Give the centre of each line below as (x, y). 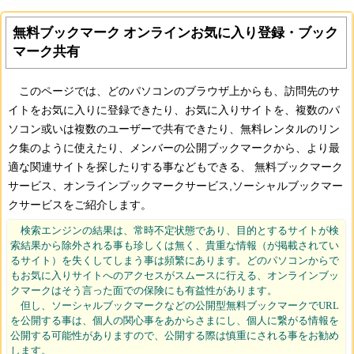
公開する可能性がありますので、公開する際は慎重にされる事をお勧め (175, 336)
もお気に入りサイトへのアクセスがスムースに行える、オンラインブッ (175, 276)
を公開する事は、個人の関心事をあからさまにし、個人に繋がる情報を (175, 321)
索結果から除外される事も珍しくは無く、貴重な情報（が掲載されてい (175, 246)
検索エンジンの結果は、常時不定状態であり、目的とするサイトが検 (175, 231)
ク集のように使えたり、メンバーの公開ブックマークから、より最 (174, 148)
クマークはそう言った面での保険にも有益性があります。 (144, 291)
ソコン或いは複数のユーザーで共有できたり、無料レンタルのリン (174, 129)
